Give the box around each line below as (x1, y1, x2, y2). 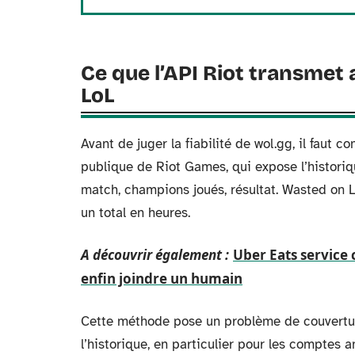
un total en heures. (81, 204, 190, 221)
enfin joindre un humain (81, 269, 242, 288)
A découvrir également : (81, 246, 229, 264)
